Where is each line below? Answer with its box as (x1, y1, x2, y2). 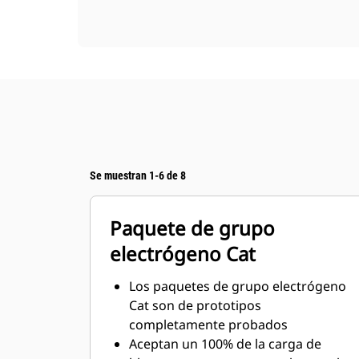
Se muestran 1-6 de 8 (90, 169, 186, 182)
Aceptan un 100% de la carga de (129, 335, 321, 353)
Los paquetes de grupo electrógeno (129, 277, 346, 295)
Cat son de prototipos (129, 296, 261, 314)
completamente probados (129, 316, 288, 333)
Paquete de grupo (110, 215, 275, 241)
